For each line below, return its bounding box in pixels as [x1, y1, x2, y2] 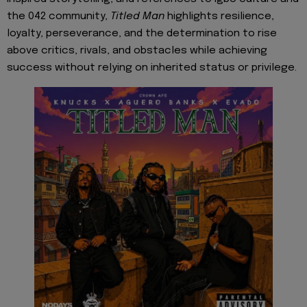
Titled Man [110, 10, 164, 22]
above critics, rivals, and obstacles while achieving [7, 45, 267, 56]
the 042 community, [7, 10, 110, 22]
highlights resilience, [164, 10, 274, 22]
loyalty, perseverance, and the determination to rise [7, 27, 277, 39]
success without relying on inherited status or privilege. [7, 62, 297, 73]
